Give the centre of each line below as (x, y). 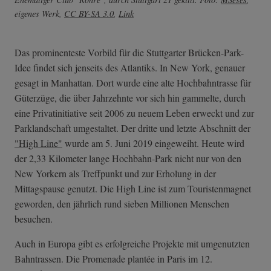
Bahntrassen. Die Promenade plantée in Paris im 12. (113, 258)
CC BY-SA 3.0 (89, 13)
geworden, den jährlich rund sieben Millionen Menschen (122, 203)
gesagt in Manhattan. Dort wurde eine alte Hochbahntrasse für (133, 82)
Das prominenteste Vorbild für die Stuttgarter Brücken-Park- (129, 52)
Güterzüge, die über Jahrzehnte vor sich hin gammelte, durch (130, 97)
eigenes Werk (37, 13)
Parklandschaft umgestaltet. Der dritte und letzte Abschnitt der (132, 128)
